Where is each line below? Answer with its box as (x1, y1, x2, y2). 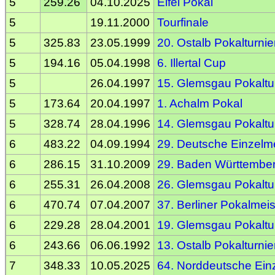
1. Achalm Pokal (157, 96, 242, 110)
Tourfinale (157, 15, 209, 29)
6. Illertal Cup (157, 56, 226, 69)
